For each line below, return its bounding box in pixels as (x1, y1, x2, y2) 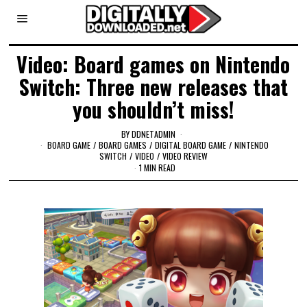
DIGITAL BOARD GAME (155, 138, 227, 151)
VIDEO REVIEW (162, 149, 208, 162)
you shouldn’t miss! (72, 94, 234, 125)
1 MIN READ (138, 162, 175, 174)
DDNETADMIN (132, 127, 176, 140)
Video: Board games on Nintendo (16, 49, 291, 79)
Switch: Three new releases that (19, 71, 288, 102)
